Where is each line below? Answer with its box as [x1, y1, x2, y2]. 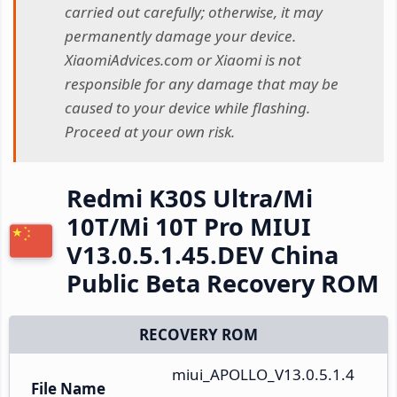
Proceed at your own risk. [65, 121, 235, 143]
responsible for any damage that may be [65, 74, 339, 95]
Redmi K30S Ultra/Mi [66, 181, 313, 214]
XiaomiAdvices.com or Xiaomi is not [65, 50, 301, 71]
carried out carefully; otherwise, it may [65, 2, 323, 23]
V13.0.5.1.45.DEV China [66, 237, 339, 271]
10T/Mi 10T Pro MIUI [66, 209, 311, 243]
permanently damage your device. [65, 26, 296, 47]
